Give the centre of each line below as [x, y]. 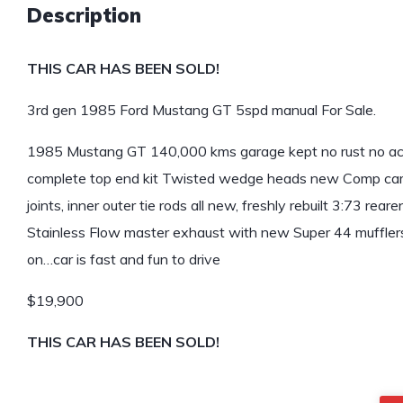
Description [84, 16]
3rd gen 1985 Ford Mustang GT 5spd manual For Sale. [201, 110]
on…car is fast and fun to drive [124, 260]
